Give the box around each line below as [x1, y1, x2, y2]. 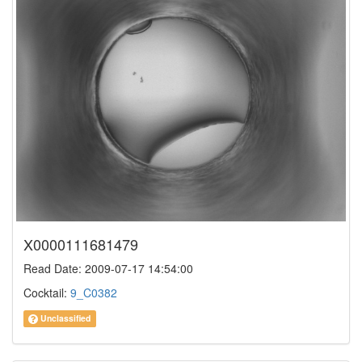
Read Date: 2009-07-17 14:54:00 [23, 260, 193, 277]
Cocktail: [23, 284, 70, 301]
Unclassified [38, 312, 91, 325]
